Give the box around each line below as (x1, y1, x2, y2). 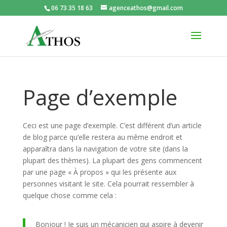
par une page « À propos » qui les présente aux (22, 167, 176, 177)
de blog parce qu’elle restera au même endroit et (22, 132, 182, 142)
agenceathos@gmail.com (108, 4, 183, 12)
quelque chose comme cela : (22, 191, 117, 200)
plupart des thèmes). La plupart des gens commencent (22, 156, 202, 165)
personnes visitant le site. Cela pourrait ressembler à (22, 179, 194, 188)
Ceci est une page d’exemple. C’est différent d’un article (22, 121, 202, 130)
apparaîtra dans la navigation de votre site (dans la (22, 144, 188, 154)
